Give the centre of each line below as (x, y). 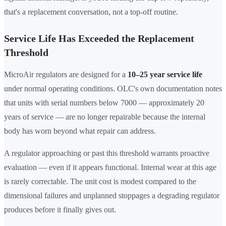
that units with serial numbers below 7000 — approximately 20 (104, 103)
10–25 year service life (165, 75)
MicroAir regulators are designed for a (66, 75)
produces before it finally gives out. (60, 210)
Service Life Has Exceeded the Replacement (99, 39)
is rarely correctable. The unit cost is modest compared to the (100, 182)
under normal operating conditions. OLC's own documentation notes (113, 89)
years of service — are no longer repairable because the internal (105, 117)
